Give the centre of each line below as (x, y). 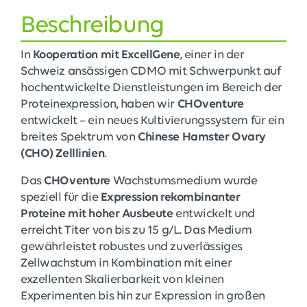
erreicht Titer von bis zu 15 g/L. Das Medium (136, 231)
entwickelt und (214, 214)
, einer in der (212, 56)
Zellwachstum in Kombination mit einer (126, 264)
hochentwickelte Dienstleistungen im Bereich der (151, 88)
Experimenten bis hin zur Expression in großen (143, 297)
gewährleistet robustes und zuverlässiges (132, 247)
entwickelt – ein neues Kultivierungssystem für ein (152, 121)
